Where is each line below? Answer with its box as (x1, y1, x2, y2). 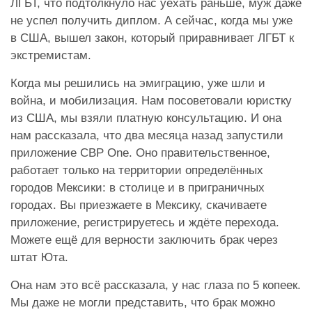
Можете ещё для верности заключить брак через (10, 233, 278, 247)
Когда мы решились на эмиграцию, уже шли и (10, 76, 265, 90)
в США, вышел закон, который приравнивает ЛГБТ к (10, 31, 294, 45)
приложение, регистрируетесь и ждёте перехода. (10, 215, 279, 229)
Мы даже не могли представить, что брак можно (10, 295, 275, 309)
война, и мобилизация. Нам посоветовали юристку (10, 93, 292, 107)
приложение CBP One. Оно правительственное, (10, 146, 270, 159)
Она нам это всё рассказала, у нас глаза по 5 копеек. (10, 278, 301, 292)
